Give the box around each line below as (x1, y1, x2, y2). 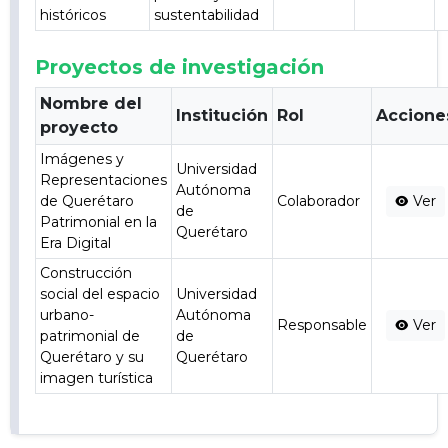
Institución (176, 106, 269, 125)
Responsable (277, 316, 368, 334)
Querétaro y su (40, 348, 145, 366)
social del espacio (40, 285, 161, 303)
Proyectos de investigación (35, 55, 325, 79)
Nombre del (40, 94, 143, 113)
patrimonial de (40, 327, 141, 345)
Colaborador (277, 192, 361, 210)
